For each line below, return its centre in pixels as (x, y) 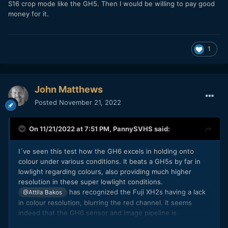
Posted (47, 102)
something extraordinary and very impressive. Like (98, 223)
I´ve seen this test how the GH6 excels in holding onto (106, 151)
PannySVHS (133, 129)
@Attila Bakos (43, 192)
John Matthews (69, 89)
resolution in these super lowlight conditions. (91, 181)
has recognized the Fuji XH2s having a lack (136, 192)
